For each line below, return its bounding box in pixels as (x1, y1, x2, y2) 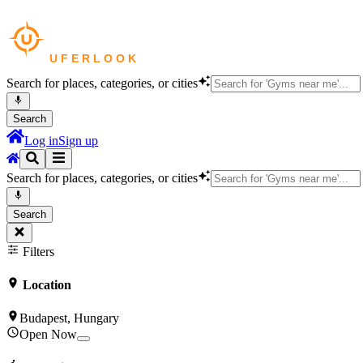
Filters (19, 244, 54, 258)
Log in (24, 134, 58, 148)
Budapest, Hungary (19, 311, 119, 326)
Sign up (58, 134, 98, 148)
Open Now (19, 327, 77, 342)
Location (19, 277, 71, 292)
